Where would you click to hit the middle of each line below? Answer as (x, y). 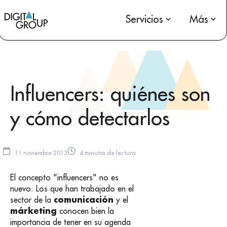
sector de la (32, 199)
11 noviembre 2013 (41, 153)
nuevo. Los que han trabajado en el (72, 188)
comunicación (84, 199)
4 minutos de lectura (108, 153)
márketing (33, 210)
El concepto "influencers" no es (64, 177)
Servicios (144, 19)
